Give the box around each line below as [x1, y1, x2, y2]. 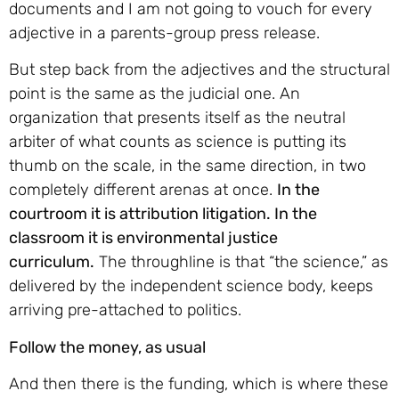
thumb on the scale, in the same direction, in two [9, 156, 366, 176]
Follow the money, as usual [9, 337, 206, 357]
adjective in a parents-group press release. [9, 22, 320, 43]
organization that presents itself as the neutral [9, 108, 346, 128]
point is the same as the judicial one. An [9, 84, 300, 104]
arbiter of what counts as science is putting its [9, 132, 346, 152]
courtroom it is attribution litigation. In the [9, 204, 317, 224]
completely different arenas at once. [9, 180, 277, 200]
